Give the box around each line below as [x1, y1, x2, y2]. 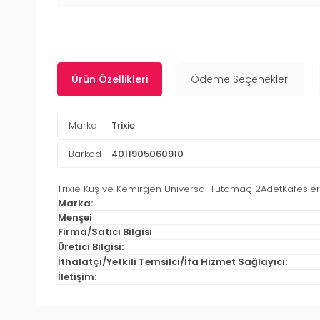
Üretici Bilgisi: [58, 240, 124, 254]
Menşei [58, 211, 92, 225]
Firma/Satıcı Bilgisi [58, 225, 152, 239]
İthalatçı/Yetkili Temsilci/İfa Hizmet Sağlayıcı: [58, 255, 287, 269]
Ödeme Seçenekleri [191, 72, 290, 87]
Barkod [69, 146, 101, 161]
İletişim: [58, 270, 96, 284]
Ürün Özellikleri [71, 72, 148, 87]
